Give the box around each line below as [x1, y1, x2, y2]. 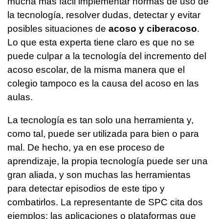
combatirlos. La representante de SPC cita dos [7, 197, 203, 208]
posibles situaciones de [7, 23, 109, 34]
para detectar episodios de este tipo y [7, 183, 165, 194]
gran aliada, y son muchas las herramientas [7, 170, 191, 180]
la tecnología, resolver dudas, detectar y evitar [7, 10, 200, 21]
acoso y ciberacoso [109, 23, 197, 34]
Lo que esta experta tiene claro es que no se [7, 37, 195, 48]
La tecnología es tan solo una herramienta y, [7, 115, 194, 126]
